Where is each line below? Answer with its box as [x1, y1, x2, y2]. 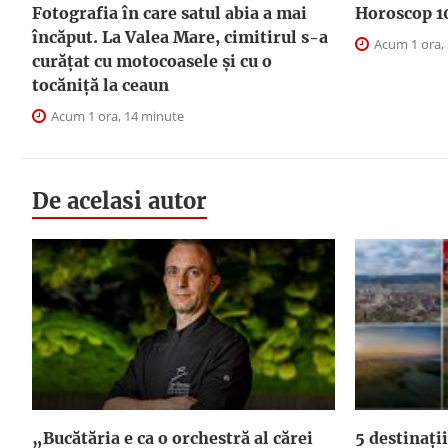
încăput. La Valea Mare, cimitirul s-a [32, 27, 328, 48]
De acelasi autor [32, 187, 207, 216]
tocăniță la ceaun [32, 75, 169, 96]
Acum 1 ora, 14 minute [48, 107, 184, 126]
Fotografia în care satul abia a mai [32, 3, 307, 24]
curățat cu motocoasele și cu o [32, 51, 272, 72]
